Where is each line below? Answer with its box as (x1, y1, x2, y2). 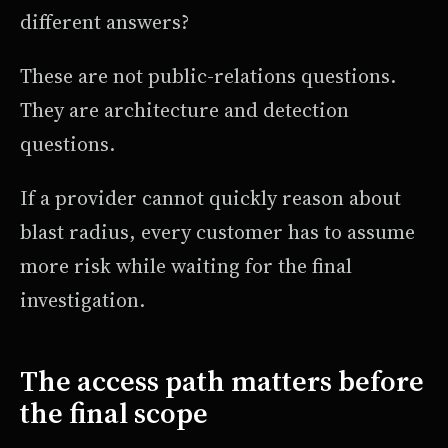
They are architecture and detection (20, 95, 349, 124)
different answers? (20, 7, 189, 36)
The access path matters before (20, 360, 424, 401)
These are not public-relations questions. (20, 61, 396, 90)
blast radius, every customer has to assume (20, 217, 415, 246)
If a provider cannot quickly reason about (20, 183, 401, 212)
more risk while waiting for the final (20, 251, 352, 280)
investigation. (20, 285, 145, 314)
